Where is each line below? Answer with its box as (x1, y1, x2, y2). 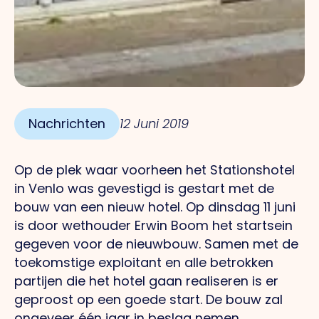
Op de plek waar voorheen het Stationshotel (14, 160, 295, 179)
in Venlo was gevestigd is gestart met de (14, 179, 274, 197)
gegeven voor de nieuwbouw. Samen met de (14, 234, 298, 253)
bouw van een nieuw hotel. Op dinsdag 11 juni (14, 197, 296, 216)
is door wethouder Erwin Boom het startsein (14, 216, 293, 234)
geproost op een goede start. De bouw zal (14, 290, 283, 308)
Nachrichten (28, 114, 105, 132)
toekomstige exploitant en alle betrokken (14, 253, 273, 271)
